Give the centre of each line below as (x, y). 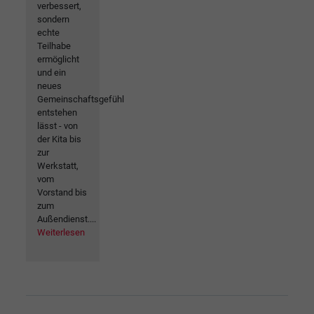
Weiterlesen (61, 232)
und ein (52, 72)
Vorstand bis (62, 192)
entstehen (57, 112)
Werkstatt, (58, 165)
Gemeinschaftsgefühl (81, 99)
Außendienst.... (67, 219)
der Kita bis (59, 139)
